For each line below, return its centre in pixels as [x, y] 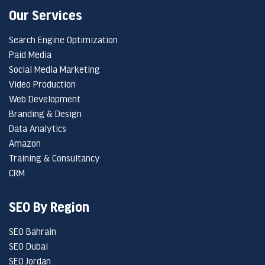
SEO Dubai [28, 246]
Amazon [25, 143]
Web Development [45, 99]
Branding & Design [45, 114]
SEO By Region [49, 207]
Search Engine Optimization [63, 40]
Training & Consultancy [54, 158]
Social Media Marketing [54, 69]
